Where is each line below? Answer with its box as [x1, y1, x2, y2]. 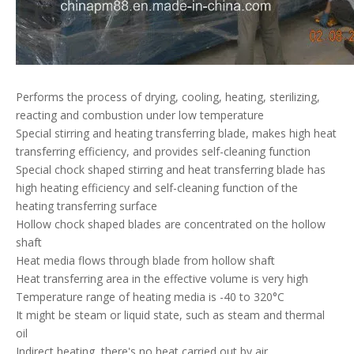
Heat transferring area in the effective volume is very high [16, 271, 308, 287]
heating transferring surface [16, 198, 157, 214]
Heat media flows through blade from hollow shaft [16, 253, 275, 269]
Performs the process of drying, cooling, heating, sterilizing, [16, 89, 320, 105]
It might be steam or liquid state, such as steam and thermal [16, 307, 325, 323]
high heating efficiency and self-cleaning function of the [16, 180, 298, 196]
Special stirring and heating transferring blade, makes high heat [16, 126, 337, 141]
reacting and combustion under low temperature [16, 107, 264, 123]
